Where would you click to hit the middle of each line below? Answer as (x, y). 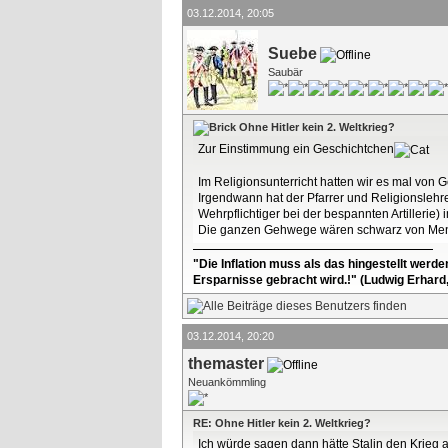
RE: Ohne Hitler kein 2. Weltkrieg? (282, 423)
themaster (226, 363)
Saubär (285, 72)
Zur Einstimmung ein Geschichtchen (296, 149)
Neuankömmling (227, 382)
